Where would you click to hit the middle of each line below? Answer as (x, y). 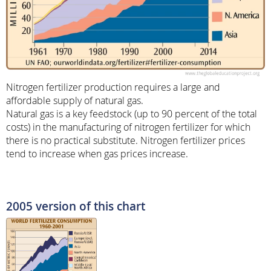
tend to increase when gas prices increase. (97, 154)
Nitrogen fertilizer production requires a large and (113, 87)
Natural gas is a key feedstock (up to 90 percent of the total (132, 114)
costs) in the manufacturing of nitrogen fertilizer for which (128, 127)
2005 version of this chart (76, 206)
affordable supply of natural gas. (75, 101)
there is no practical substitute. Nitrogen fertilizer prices (126, 141)
